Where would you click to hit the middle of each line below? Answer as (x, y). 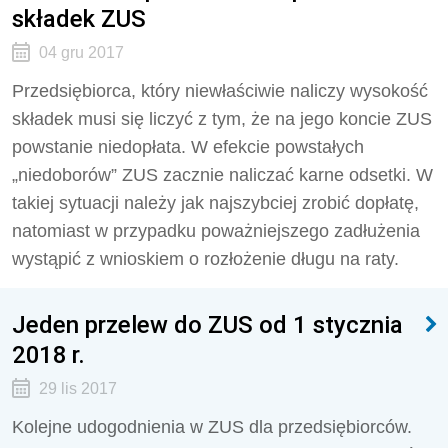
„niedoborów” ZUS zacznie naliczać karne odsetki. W (222, 175)
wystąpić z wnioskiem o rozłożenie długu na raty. (205, 259)
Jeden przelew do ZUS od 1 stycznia (207, 324)
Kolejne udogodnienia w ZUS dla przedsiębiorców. (212, 427)
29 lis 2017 (77, 388)
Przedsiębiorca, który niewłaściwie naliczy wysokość (220, 91)
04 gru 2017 (81, 52)
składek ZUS (79, 18)
